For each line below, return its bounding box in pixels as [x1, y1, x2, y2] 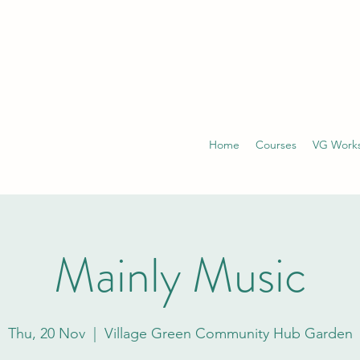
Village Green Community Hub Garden [104, 324, 353, 342]
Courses [256, 137, 297, 152]
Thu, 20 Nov [7, 324, 85, 342]
